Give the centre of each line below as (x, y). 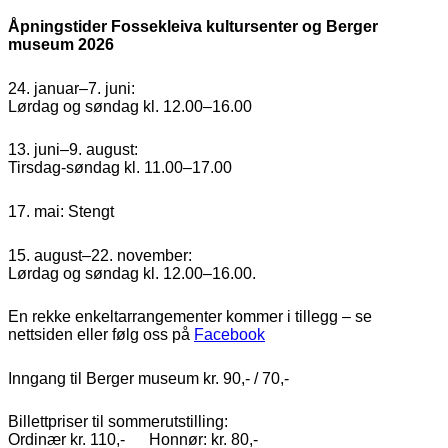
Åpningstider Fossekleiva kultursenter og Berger (193, 27)
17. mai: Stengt (61, 211)
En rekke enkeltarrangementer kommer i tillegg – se (190, 317)
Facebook (229, 335)
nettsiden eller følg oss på (101, 335)
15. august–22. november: (100, 255)
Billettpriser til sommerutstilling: (118, 422)
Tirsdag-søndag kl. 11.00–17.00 (120, 168)
